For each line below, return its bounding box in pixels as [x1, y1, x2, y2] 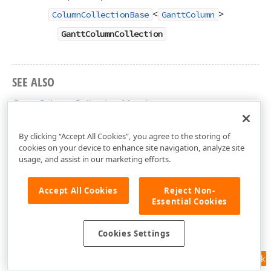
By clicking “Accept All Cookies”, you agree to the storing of [18, 130, 230, 142]
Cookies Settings [97, 228, 171, 240]
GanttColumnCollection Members [12, 97, 166, 110]
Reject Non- [164, 184, 215, 196]
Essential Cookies [151, 195, 228, 207]
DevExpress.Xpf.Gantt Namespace [12, 116, 167, 129]
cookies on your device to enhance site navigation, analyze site [18, 142, 244, 153]
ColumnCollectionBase [52, 9, 149, 20]
